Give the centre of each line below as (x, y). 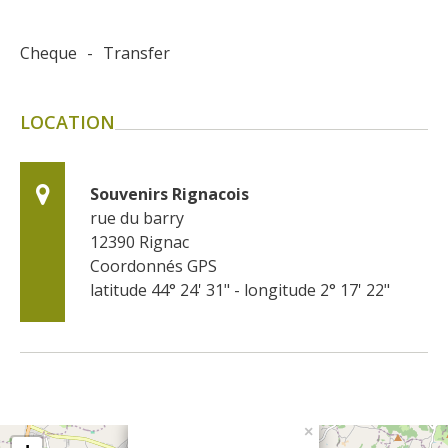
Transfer (136, 52)
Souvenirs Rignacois (169, 193)
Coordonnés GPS (153, 265)
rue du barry (137, 217)
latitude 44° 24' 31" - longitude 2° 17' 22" (240, 289)
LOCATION (67, 121)
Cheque (48, 52)
